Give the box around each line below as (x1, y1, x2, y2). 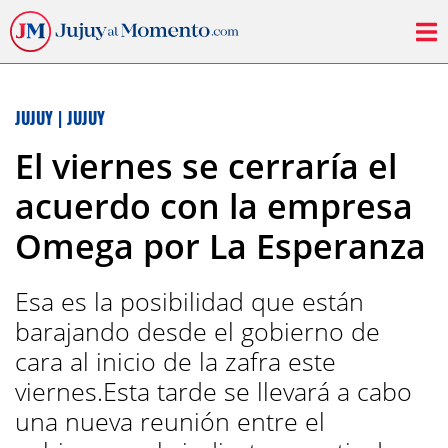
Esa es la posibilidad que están (15, 284, 364, 318)
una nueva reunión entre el (15, 404, 325, 438)
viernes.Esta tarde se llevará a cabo (15, 374, 412, 408)
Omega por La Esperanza (15, 223, 426, 269)
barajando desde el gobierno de (15, 314, 380, 348)
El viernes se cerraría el (15, 143, 397, 189)
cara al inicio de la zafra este (15, 344, 336, 378)
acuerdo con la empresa (15, 183, 413, 229)
